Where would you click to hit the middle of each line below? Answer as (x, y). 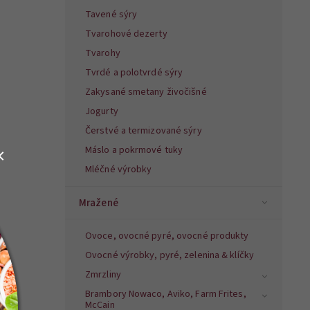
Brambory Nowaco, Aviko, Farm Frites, (166, 294)
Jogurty (102, 112)
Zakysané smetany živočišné (146, 92)
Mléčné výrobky (119, 170)
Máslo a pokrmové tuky (134, 151)
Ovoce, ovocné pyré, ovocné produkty (167, 236)
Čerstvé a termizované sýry (144, 131)
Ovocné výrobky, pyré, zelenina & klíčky (170, 256)
